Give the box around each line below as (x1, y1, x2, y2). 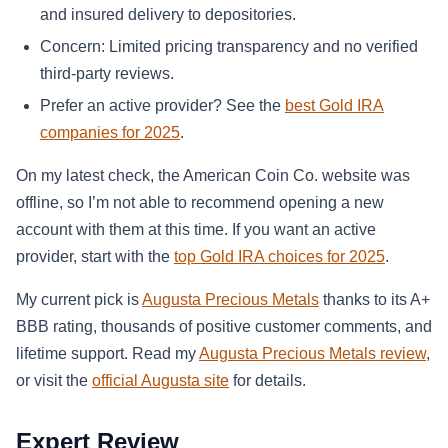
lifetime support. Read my (16, 344, 199, 362)
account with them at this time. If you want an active (16, 220, 376, 238)
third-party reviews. (40, 64, 174, 82)
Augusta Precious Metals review (199, 344, 426, 362)
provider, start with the (16, 247, 174, 265)
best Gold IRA (285, 96, 384, 114)
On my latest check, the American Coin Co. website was (16, 166, 410, 184)
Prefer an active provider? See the (40, 96, 285, 114)
